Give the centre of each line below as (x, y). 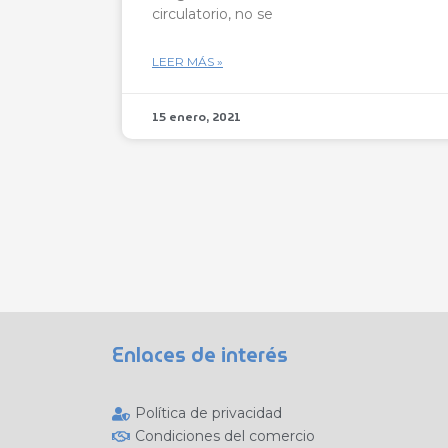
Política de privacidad (208, 413)
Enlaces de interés (200, 355)
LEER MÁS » (187, 61)
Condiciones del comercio (224, 436)
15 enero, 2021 (196, 116)
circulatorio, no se (212, 13)
